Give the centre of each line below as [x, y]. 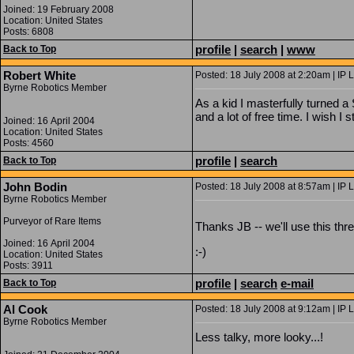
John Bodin [35, 187]
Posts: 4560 [28, 143]
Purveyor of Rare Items [52, 221]
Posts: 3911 [28, 265]
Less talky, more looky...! [259, 337]
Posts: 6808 [28, 32]
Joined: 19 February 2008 [58, 9]
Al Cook [25, 309]
